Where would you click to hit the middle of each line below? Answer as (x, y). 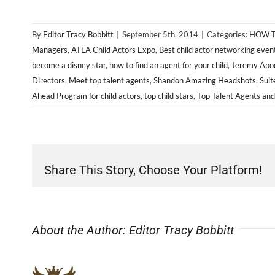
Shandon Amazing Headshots (205, 80)
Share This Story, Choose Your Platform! (153, 170)
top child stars (169, 95)
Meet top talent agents (109, 80)
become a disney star (69, 65)
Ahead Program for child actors (86, 95)
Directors (48, 80)
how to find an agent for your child (168, 65)
